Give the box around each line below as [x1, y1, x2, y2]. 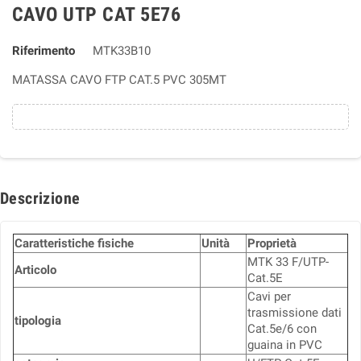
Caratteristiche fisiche [15, 236, 134, 251]
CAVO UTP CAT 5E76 [12, 3, 181, 26]
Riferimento [12, 44, 75, 58]
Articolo [15, 263, 56, 277]
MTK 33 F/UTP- [247, 255, 329, 269]
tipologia [15, 313, 61, 328]
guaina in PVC [247, 338, 322, 352]
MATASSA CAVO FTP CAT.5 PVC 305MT [12, 73, 226, 87]
